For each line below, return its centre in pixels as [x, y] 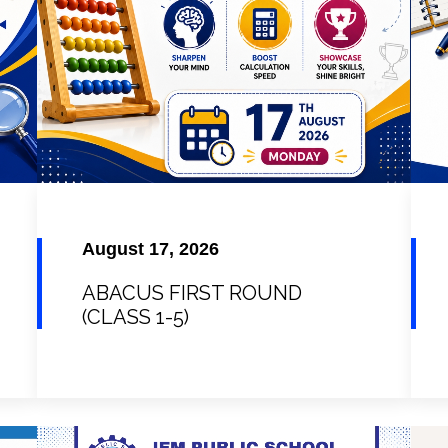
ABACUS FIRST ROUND [192, 293]
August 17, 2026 [151, 249]
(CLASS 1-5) [136, 317]
